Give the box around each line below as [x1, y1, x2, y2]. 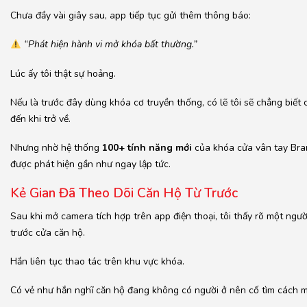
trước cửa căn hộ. [10, 225, 85, 239]
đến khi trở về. [10, 112, 71, 125]
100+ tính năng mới [102, 141, 195, 154]
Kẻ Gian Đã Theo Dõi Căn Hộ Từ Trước [10, 184, 238, 203]
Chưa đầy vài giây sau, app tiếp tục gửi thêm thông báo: [10, 9, 251, 23]
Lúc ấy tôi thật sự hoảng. [10, 66, 116, 80]
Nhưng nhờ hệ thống [10, 141, 102, 154]
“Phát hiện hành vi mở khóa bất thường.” [23, 38, 197, 51]
